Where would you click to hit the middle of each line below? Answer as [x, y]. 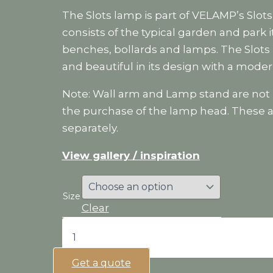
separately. [90, 128]
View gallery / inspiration [131, 155]
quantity [79, 247]
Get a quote [101, 263]
